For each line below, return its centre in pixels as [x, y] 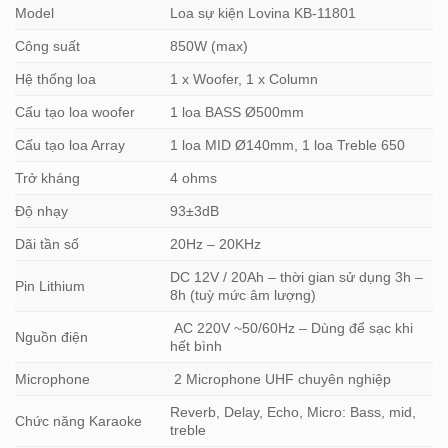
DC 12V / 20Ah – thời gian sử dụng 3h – [297, 277]
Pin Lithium [50, 286]
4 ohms [194, 178]
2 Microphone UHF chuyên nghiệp [281, 379]
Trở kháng [47, 178]
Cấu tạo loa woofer [75, 112]
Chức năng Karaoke [78, 421]
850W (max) [209, 46]
